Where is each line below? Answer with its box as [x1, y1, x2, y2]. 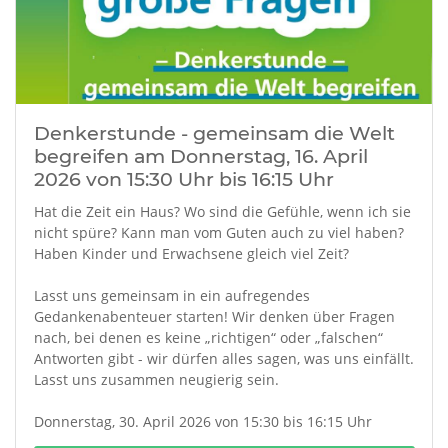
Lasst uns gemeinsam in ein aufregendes [33, 286, 310, 305]
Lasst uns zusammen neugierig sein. [33, 370, 279, 389]
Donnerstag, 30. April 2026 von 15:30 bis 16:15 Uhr [33, 412, 372, 431]
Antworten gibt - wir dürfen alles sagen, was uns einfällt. [33, 349, 414, 368]
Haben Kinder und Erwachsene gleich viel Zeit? [33, 244, 349, 263]
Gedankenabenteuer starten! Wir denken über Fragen [33, 307, 395, 326]
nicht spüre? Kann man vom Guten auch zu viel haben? [33, 223, 404, 242]
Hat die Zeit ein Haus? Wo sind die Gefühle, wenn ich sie [33, 202, 411, 221]
